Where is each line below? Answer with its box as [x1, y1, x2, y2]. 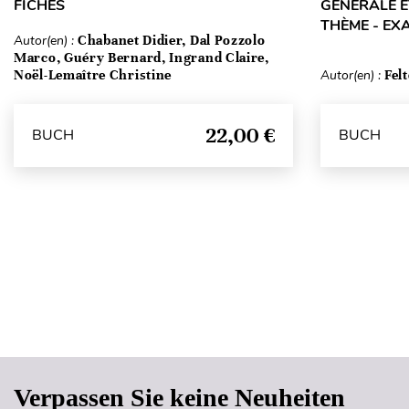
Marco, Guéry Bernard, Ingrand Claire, [14, 48, 269, 66]
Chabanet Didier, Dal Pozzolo [78, 31, 266, 48]
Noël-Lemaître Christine [14, 66, 173, 83]
